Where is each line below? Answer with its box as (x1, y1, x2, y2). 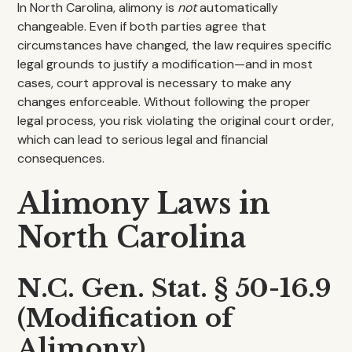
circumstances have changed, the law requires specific (17, 37, 332, 53)
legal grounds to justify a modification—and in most (17, 56, 313, 72)
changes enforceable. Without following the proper (17, 93, 311, 110)
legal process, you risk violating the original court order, (17, 112, 335, 129)
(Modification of (17, 302, 234, 334)
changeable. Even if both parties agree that (17, 18, 267, 35)
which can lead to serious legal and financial (17, 131, 269, 148)
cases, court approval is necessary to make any (17, 75, 292, 91)
